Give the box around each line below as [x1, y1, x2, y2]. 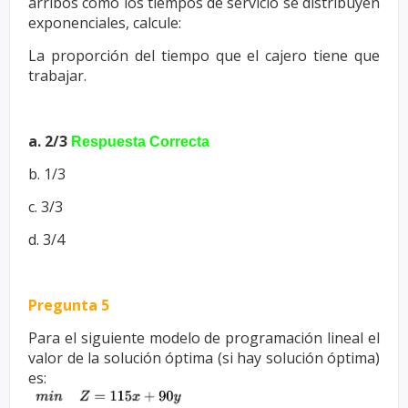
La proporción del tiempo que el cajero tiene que [28, 45, 380, 66]
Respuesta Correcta [71, 133, 209, 149]
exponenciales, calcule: [28, 12, 181, 33]
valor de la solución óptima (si [28, 347, 237, 368]
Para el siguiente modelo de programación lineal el [28, 327, 380, 348]
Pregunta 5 [28, 294, 109, 315]
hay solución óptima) [237, 347, 380, 368]
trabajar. [28, 65, 87, 86]
